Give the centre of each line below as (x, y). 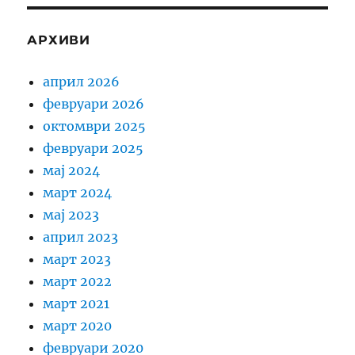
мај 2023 (71, 215)
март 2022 (78, 282)
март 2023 (77, 260)
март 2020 (78, 326)
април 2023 (81, 237)
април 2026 (82, 82)
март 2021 (76, 304)
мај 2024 (72, 171)
